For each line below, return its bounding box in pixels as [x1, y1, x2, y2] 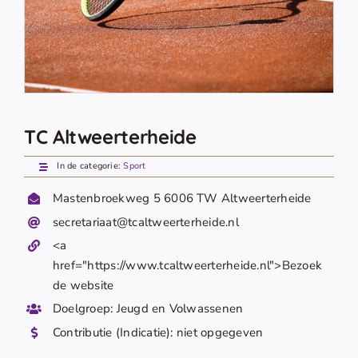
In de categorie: [57, 160, 124, 173]
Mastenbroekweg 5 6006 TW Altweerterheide [52, 190, 312, 207]
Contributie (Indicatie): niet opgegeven [52, 324, 264, 340]
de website [52, 277, 114, 294]
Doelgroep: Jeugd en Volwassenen [52, 300, 244, 317]
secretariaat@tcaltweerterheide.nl [52, 213, 239, 230]
